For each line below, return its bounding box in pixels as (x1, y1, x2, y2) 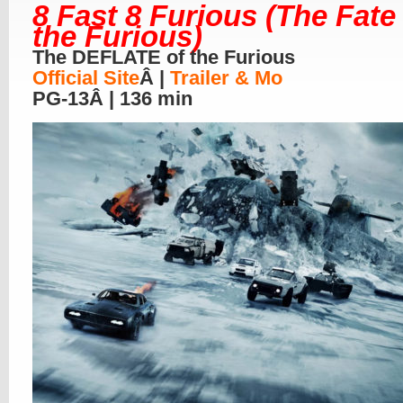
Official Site (32, 67, 139, 89)
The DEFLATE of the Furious (32, 46, 295, 68)
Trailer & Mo (170, 67, 282, 89)
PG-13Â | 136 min (32, 87, 193, 110)
